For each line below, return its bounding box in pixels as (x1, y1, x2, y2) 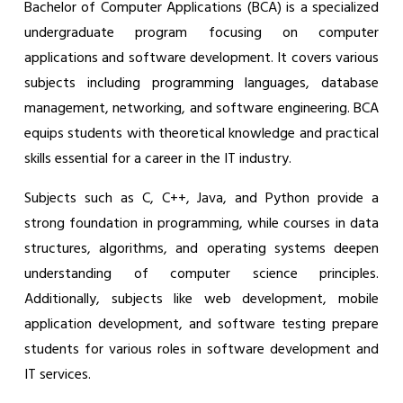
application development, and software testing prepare (24, 312, 379, 336)
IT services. (24, 363, 91, 387)
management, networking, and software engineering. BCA (24, 96, 379, 121)
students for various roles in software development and (24, 337, 379, 362)
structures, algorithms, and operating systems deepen (24, 237, 379, 261)
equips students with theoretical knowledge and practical (24, 121, 379, 146)
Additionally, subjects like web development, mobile (24, 287, 379, 311)
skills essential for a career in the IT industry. (24, 147, 291, 171)
